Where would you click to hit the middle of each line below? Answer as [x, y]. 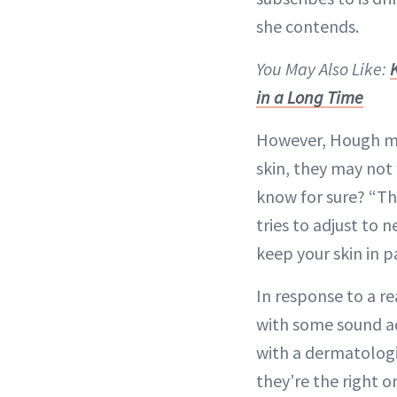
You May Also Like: [323, 69]
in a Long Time [310, 97]
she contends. [307, 26]
